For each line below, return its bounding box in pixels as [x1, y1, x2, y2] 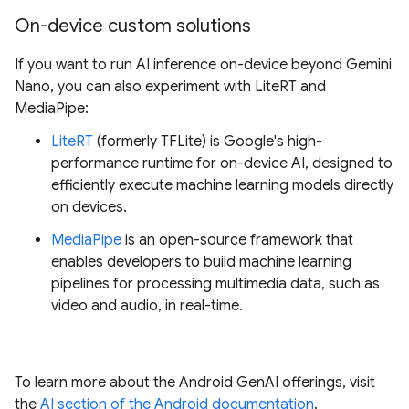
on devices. [51, 198, 127, 216]
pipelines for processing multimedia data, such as [51, 275, 380, 293]
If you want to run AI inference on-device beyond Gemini [15, 56, 392, 74]
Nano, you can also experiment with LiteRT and [15, 78, 326, 96]
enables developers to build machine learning [51, 253, 351, 271]
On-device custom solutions [15, 15, 251, 37]
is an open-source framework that [121, 231, 353, 249]
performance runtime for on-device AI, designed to [51, 154, 393, 173]
